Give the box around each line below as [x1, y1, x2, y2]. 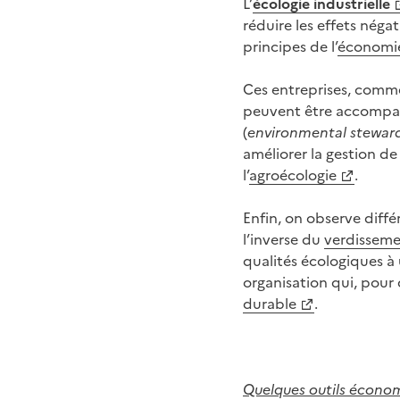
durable [243, 293, 296, 312]
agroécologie [249, 164, 337, 184]
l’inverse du [243, 229, 324, 248]
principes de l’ [243, 36, 337, 55]
